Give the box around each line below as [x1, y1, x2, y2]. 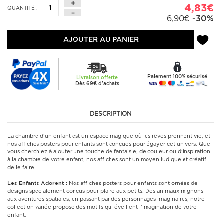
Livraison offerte [76, 74, 118, 80]
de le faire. [7, 164, 36, 171]
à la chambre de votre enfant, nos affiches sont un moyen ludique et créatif [7, 156, 206, 163]
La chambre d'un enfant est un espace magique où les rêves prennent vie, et [7, 132, 210, 139]
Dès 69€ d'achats [75, 80, 119, 86]
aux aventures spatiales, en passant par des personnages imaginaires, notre [7, 195, 205, 202]
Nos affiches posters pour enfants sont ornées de [67, 180, 198, 186]
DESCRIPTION [90, 110, 131, 117]
